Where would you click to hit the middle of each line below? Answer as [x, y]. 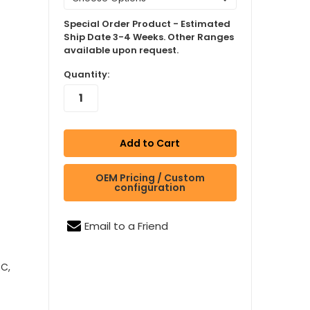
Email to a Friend [126, 226]
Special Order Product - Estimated [147, 24]
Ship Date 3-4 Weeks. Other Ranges [148, 37]
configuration [150, 187]
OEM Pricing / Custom [150, 177]
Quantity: [86, 74]
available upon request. [121, 50]
